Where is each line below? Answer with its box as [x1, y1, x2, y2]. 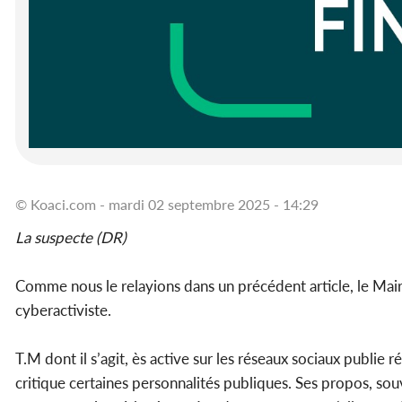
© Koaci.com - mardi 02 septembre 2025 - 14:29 [15, 196, 319, 214]
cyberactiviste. [15, 301, 111, 320]
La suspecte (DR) [15, 228, 130, 248]
